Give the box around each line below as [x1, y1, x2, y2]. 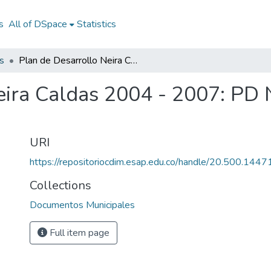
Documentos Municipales [30, 198, 135, 212]
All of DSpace [8, 18, 67, 31]
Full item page [47, 226, 109, 240]
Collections [30, 177, 91, 194]
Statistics [76, 18, 116, 31]
